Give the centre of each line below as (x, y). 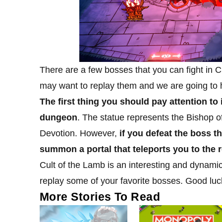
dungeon (58, 117)
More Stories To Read (100, 196)
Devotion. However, (80, 133)
